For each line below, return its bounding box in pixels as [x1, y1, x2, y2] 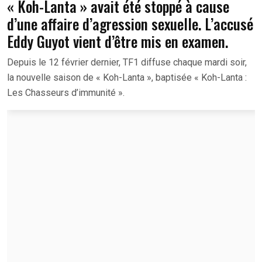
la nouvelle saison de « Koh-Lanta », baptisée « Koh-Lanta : [7, 71, 247, 83]
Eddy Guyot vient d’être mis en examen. [7, 30, 228, 52]
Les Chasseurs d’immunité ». [7, 87, 125, 98]
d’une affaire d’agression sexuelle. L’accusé [7, 12, 253, 35]
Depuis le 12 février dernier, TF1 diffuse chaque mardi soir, [7, 56, 247, 68]
